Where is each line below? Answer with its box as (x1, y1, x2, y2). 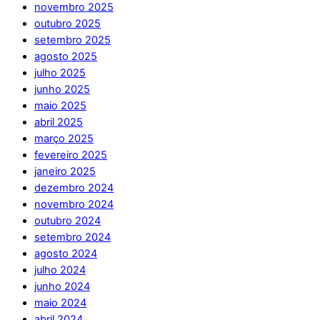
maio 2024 (34, 296, 86, 310)
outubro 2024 (34, 214, 101, 228)
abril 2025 (34, 116, 83, 129)
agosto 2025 (34, 50, 97, 64)
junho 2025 (34, 83, 90, 96)
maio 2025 (34, 99, 86, 113)
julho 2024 (34, 264, 86, 277)
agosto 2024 (34, 247, 97, 261)
